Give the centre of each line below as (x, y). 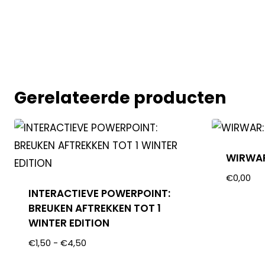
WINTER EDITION (69, 223)
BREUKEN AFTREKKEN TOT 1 (95, 208)
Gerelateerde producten (120, 98)
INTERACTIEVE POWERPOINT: (100, 193)
